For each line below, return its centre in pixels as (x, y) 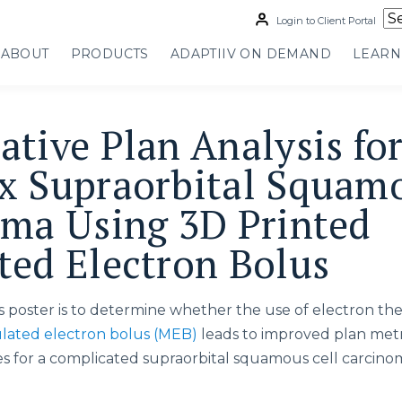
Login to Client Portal (325, 21)
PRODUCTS (109, 54)
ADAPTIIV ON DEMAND (250, 54)
